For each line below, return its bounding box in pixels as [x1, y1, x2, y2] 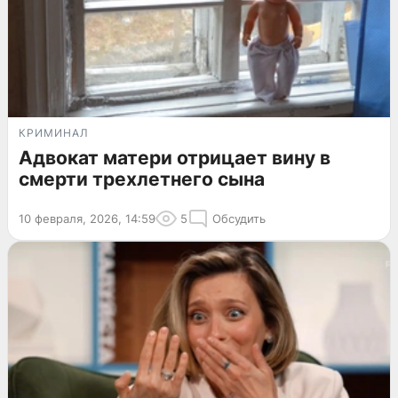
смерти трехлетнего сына [19, 168, 265, 191]
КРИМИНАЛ [19, 126, 89, 140]
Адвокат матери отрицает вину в [19, 147, 330, 170]
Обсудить [212, 211, 266, 227]
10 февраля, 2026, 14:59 [19, 211, 155, 227]
